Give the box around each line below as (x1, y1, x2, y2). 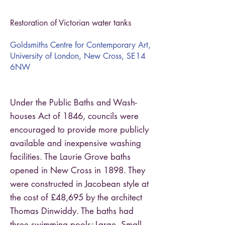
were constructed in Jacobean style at (10, 178, 149, 189)
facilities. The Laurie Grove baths (10, 151, 131, 162)
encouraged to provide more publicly (10, 124, 149, 135)
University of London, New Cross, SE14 (10, 51, 146, 61)
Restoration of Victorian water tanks (10, 18, 131, 28)
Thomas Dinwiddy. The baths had (10, 205, 134, 216)
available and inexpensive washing (10, 138, 141, 149)
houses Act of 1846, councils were (10, 110, 139, 122)
